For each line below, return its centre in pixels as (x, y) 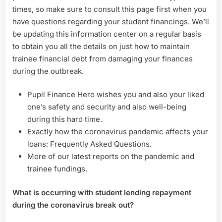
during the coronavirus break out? (73, 205)
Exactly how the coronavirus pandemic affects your (118, 132)
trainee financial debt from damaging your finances (103, 58)
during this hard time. (65, 119)
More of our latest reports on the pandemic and (111, 157)
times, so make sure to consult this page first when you (110, 9)
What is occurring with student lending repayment (102, 192)
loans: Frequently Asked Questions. (89, 144)
